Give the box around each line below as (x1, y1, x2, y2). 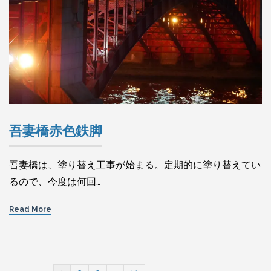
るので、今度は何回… (9, 175, 100, 188)
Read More (9, 204, 51, 214)
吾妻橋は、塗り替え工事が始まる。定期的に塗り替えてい (9, 158, 261, 171)
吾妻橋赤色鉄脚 (9, 122, 102, 139)
